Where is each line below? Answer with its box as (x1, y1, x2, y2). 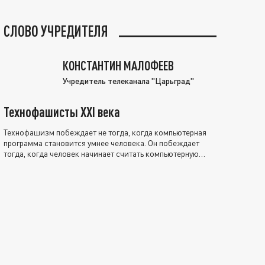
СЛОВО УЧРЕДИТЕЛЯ (4, 22, 108, 40)
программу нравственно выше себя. (4, 159, 132, 169)
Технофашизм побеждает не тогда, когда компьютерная (4, 127, 206, 137)
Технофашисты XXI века (4, 103, 120, 120)
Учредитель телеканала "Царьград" (63, 75, 194, 86)
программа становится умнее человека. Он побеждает (4, 137, 199, 148)
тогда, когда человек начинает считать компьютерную (4, 148, 199, 159)
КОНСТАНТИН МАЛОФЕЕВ (63, 57, 174, 73)
